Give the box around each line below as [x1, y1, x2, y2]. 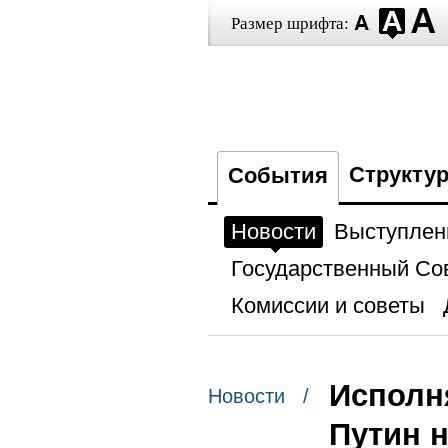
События [227, 163, 328, 188]
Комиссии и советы [230, 293, 425, 318]
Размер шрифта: [230, 14, 349, 33]
